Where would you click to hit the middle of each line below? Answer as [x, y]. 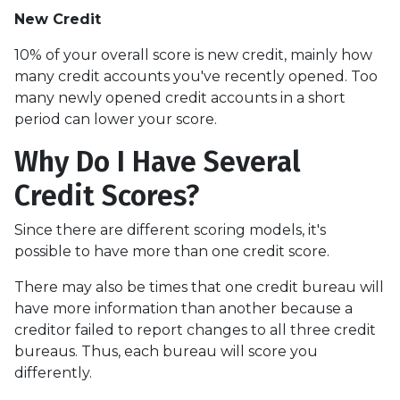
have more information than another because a [183, 308]
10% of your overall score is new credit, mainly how [193, 54]
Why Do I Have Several [158, 161]
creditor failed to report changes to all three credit [195, 329]
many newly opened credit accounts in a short [180, 97]
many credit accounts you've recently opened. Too [196, 76]
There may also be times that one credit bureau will [199, 287]
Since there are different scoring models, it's [170, 229]
